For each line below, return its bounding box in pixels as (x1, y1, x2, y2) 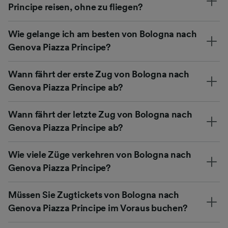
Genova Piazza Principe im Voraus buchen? (8, 203, 188, 213)
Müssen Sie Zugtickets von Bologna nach (8, 190, 179, 199)
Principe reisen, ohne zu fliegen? (8, 2, 144, 12)
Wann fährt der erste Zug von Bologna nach (8, 69, 189, 79)
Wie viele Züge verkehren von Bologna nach (8, 150, 191, 159)
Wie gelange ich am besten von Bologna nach (8, 29, 197, 39)
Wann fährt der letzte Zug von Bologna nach (8, 109, 192, 119)
